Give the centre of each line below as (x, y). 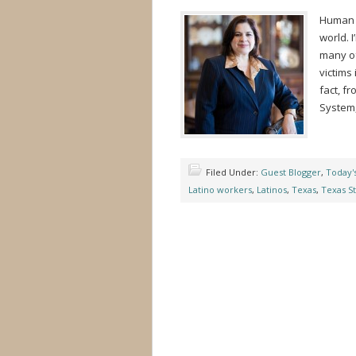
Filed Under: (233, 172)
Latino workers (220, 190)
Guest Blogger (291, 172)
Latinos (272, 190)
